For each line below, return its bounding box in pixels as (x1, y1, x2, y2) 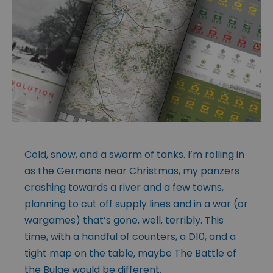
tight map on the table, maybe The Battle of (24, 246, 236, 260)
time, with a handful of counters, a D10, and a (24, 229, 236, 244)
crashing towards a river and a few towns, (24, 180, 224, 194)
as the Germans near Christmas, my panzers (24, 163, 239, 178)
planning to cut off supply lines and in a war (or (24, 196, 248, 211)
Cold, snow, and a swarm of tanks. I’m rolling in (24, 147, 244, 161)
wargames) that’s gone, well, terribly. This (24, 213, 224, 227)
